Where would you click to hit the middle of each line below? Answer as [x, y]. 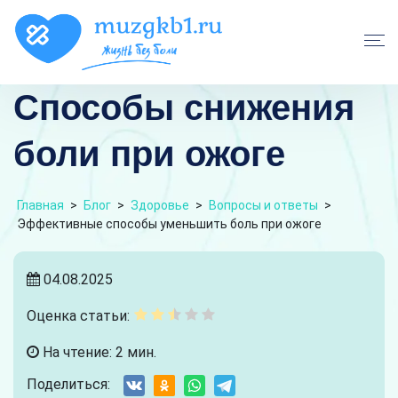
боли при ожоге [149, 154]
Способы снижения [184, 107]
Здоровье [160, 205]
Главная [40, 205]
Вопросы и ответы [263, 205]
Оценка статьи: [78, 316]
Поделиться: [68, 384]
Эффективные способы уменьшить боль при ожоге [169, 224]
